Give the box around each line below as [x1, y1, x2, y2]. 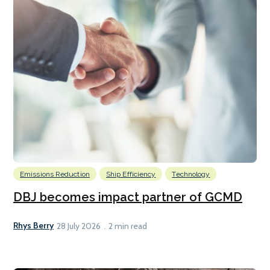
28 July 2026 [57, 220, 101, 231]
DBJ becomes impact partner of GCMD [13, 189, 242, 204]
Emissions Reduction [20, 169, 90, 178]
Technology [172, 169, 210, 178]
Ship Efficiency [105, 169, 156, 178]
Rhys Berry [13, 220, 54, 231]
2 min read [108, 220, 147, 231]
